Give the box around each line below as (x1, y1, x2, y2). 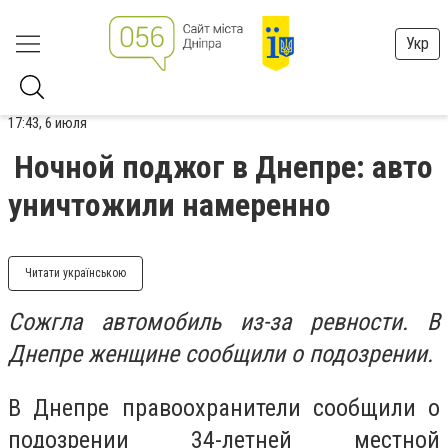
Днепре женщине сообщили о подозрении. (8, 340, 433, 368)
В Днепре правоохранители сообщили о (8, 393, 440, 422)
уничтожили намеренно (8, 186, 331, 224)
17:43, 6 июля (8, 114, 87, 132)
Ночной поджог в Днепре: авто (14, 148, 433, 186)
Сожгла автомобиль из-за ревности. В (8, 308, 440, 336)
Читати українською (25, 266, 126, 280)
